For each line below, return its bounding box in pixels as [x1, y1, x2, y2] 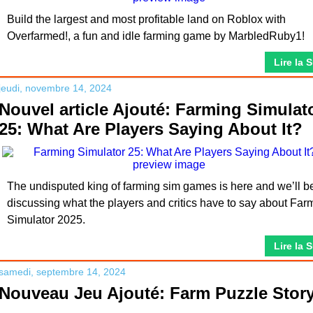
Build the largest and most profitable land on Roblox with [7, 13, 286, 25]
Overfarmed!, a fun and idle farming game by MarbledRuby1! [7, 30, 305, 42]
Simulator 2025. [7, 214, 85, 226]
